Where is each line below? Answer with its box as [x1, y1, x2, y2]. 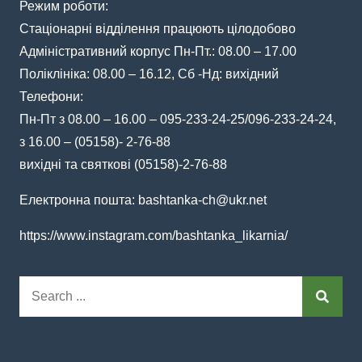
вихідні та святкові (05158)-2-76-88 [19, 158, 227, 171]
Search [18, 280, 60, 293]
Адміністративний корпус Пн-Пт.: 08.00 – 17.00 [19, 44, 297, 58]
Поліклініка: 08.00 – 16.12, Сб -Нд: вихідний [19, 67, 279, 81]
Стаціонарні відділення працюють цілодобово [19, 22, 296, 36]
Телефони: [19, 90, 83, 103]
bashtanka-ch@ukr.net [137, 193, 267, 207]
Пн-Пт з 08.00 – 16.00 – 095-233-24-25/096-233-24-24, [19, 112, 336, 126]
